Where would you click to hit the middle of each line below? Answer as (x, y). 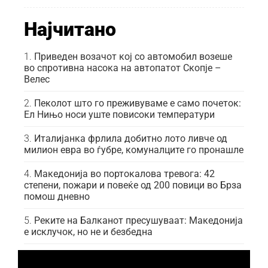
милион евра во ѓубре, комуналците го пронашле (134, 150)
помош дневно (57, 197)
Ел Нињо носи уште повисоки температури (119, 115)
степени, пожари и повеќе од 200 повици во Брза (133, 185)
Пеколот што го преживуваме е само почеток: (138, 103)
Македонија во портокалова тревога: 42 (124, 174)
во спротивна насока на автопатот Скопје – (123, 68)
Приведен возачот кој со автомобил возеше (133, 57)
